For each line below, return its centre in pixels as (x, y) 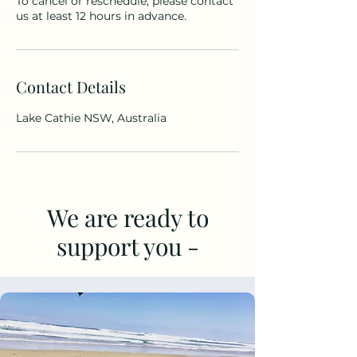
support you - (127, 246)
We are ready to (127, 218)
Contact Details (71, 86)
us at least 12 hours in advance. (101, 16)
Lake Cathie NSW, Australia (91, 118)
